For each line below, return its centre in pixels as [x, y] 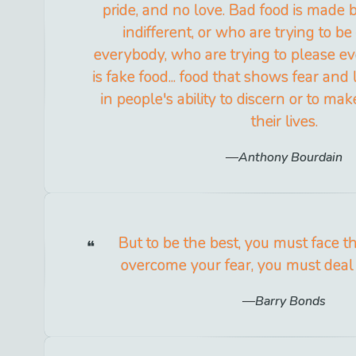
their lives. [284, 122]
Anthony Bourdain [291, 158]
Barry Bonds [291, 302]
